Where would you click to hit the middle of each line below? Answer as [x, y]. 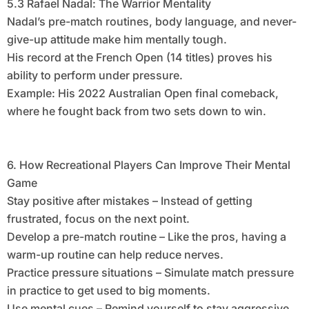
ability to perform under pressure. [94, 76]
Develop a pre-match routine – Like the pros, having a [146, 237]
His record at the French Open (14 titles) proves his [139, 58]
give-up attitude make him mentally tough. [117, 40]
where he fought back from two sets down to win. [136, 111]
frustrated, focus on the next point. [98, 219]
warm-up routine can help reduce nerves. [115, 255]
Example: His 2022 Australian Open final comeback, [142, 93]
